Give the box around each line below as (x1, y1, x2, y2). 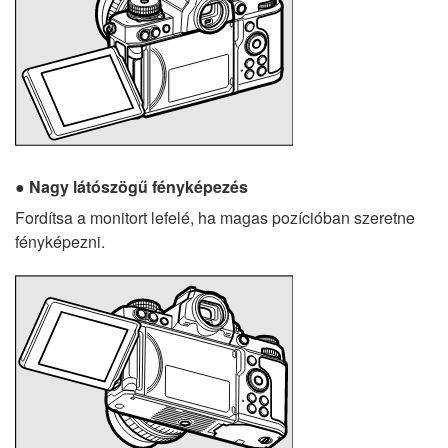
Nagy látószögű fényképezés (29, 175, 248, 199)
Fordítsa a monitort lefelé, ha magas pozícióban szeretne (15, 206, 415, 230)
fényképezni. (15, 230, 105, 254)
